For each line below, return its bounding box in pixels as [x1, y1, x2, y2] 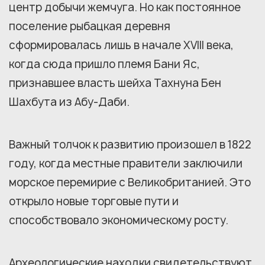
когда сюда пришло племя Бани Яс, [9, 56, 200, 72]
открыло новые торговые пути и [9, 193, 179, 209]
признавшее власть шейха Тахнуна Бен [9, 75, 221, 91]
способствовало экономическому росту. [9, 212, 228, 228]
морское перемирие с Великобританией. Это [9, 174, 251, 190]
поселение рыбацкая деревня [9, 18, 170, 34]
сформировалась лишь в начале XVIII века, [9, 37, 234, 53]
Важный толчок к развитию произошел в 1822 [9, 137, 251, 152]
